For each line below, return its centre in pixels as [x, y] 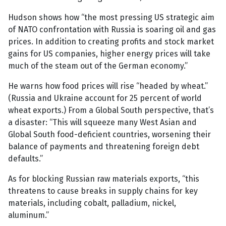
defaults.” [25, 159]
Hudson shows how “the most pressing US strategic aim [111, 18]
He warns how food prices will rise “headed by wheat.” [108, 86]
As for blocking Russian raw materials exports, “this [104, 179]
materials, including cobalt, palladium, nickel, [92, 203]
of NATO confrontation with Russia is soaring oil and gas [112, 30]
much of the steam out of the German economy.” [98, 66]
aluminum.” [29, 215]
